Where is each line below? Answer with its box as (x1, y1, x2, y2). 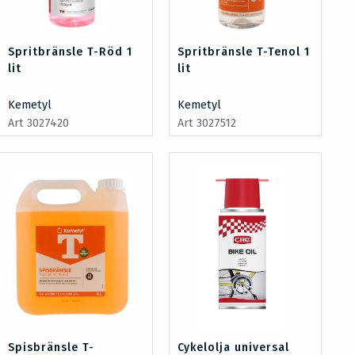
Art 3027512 (177, 116, 236, 130)
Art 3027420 (8, 116, 70, 130)
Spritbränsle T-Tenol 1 (177, 44, 310, 59)
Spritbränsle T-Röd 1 (8, 44, 133, 59)
